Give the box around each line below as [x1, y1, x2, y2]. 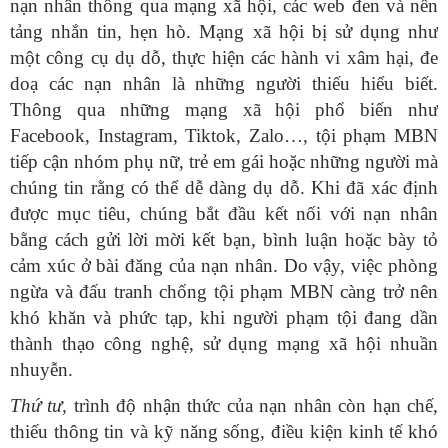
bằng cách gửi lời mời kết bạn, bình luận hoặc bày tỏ [10, 229, 438, 251]
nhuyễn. [10, 359, 73, 381]
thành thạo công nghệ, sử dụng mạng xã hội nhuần [10, 333, 438, 355]
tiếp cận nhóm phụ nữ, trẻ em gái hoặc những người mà [10, 151, 438, 173]
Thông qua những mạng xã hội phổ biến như [10, 99, 438, 121]
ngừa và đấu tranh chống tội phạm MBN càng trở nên [10, 281, 438, 303]
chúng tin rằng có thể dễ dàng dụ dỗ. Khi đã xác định [10, 177, 438, 199]
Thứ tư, [10, 395, 68, 417]
